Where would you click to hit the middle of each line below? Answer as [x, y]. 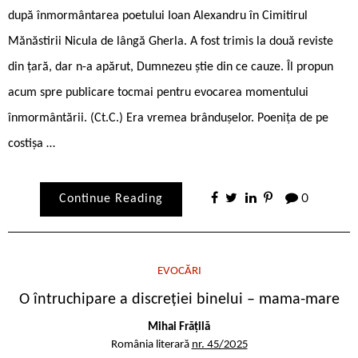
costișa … [32, 143]
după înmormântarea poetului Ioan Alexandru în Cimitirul [158, 16]
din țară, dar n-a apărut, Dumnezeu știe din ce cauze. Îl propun [171, 67]
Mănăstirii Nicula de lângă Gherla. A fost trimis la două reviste [171, 41]
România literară [151, 344]
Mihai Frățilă [179, 327]
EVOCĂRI [179, 271]
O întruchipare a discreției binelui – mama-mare [179, 299]
